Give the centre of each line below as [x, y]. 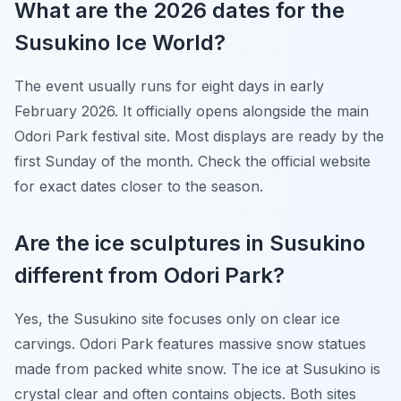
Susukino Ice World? [120, 43]
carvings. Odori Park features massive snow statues [190, 344]
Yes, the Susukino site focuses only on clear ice [177, 319]
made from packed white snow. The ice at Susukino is [197, 369]
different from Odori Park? [149, 275]
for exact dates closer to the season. [139, 186]
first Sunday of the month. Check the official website [192, 161]
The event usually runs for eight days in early [169, 86]
